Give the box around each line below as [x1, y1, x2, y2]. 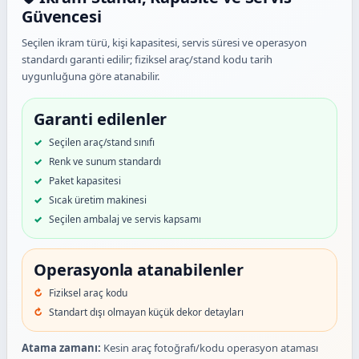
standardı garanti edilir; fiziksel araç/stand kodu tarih [22, 52, 272, 67]
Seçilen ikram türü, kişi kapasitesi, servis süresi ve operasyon [22, 35, 307, 50]
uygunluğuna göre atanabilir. [22, 69, 159, 84]
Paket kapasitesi [49, 174, 121, 188]
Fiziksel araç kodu [49, 286, 127, 301]
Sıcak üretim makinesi [49, 193, 147, 208]
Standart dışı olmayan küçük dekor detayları [49, 305, 244, 320]
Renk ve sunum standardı [49, 155, 161, 169]
